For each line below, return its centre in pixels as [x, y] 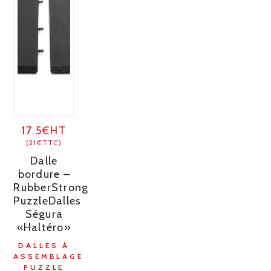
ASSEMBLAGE [48, 256]
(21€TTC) [44, 142]
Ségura [44, 214]
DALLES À [44, 245]
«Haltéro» [44, 227]
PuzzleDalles [47, 201]
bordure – [44, 174]
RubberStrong [51, 187]
